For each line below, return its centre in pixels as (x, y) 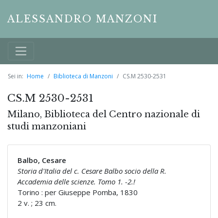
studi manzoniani (47, 127)
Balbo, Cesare (42, 160)
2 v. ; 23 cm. (37, 203)
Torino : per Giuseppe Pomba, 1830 (78, 192)
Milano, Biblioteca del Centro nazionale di (104, 115)
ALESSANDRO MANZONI (82, 19)
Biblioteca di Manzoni (83, 76)
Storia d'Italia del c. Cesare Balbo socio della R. (92, 171)
